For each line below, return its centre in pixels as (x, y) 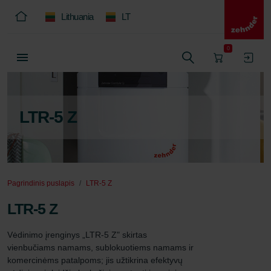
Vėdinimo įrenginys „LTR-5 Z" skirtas (78, 235)
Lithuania (77, 17)
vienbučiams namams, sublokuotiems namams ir (102, 247)
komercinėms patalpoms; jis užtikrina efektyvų (96, 260)
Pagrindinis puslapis (41, 183)
